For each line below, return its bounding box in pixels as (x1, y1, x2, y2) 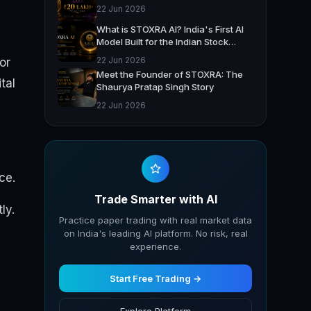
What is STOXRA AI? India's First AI (96, 24, 244, 35)
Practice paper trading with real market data (59, 215, 252, 226)
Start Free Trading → (110, 273, 201, 285)
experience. (130, 241, 181, 253)
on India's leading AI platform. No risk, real (63, 228, 248, 239)
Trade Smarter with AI (94, 192, 217, 207)
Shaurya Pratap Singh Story (96, 81, 214, 93)
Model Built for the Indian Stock (96, 36, 228, 48)
